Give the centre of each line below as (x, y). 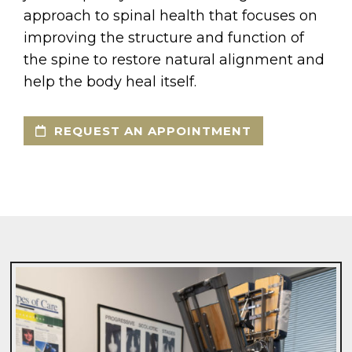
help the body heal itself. (110, 82)
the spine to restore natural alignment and (174, 60)
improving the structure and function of (164, 38)
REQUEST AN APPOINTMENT (151, 131)
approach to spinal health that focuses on (170, 16)
